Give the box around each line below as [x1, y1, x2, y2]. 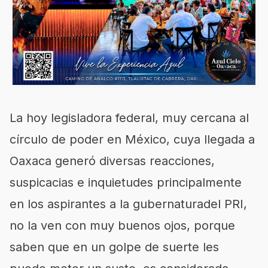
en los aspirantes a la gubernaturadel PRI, [10, 197, 247, 211]
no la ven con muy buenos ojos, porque [10, 218, 235, 233]
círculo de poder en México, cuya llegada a [10, 132, 255, 147]
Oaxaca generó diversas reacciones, [10, 154, 215, 168]
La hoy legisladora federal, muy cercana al [10, 111, 249, 125]
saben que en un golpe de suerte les [10, 240, 219, 254]
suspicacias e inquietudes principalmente [10, 175, 242, 190]
